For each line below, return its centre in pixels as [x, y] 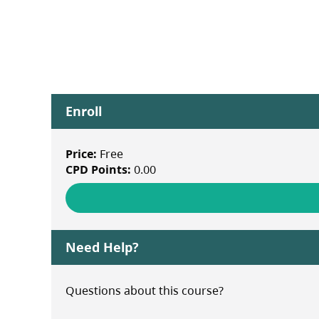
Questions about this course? [145, 290]
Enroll [84, 111]
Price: [81, 153]
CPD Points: [98, 169]
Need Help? [102, 247]
